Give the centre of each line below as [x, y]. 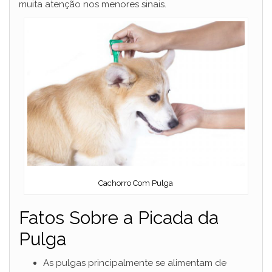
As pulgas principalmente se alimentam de [135, 263]
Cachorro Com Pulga [136, 183]
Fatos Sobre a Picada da [119, 218]
